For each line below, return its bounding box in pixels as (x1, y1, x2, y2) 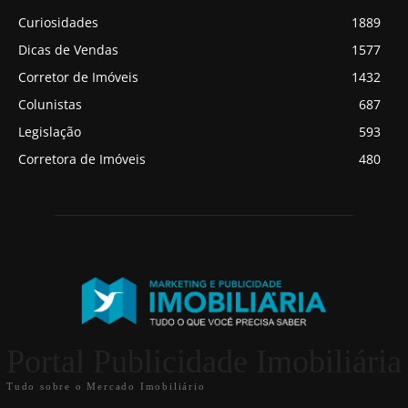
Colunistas (18, 95, 82, 113)
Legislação (18, 122, 81, 140)
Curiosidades (18, 13, 98, 31)
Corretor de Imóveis (18, 67, 138, 86)
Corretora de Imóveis (18, 149, 146, 168)
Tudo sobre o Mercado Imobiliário (6, 381, 206, 393)
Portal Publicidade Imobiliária (6, 343, 402, 381)
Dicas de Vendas (18, 40, 118, 58)
